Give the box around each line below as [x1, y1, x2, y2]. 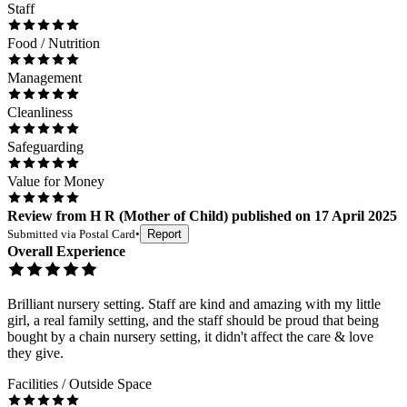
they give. [7, 345, 64, 362]
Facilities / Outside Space [7, 376, 152, 392]
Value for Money [7, 174, 104, 190]
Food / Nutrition [7, 35, 100, 52]
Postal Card [79, 227, 135, 242]
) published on [223, 208, 311, 224]
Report [147, 227, 182, 242]
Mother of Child [124, 208, 223, 224]
